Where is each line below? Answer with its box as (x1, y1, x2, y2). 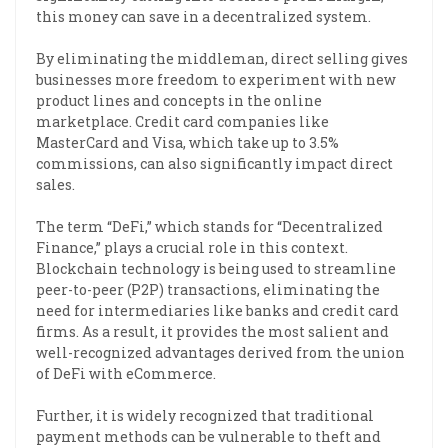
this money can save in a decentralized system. (36, 6, 371, 26)
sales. (36, 174, 75, 194)
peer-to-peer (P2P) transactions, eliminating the (36, 279, 380, 299)
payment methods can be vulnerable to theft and (36, 426, 381, 446)
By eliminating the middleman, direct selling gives (36, 48, 408, 68)
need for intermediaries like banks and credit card (36, 300, 399, 320)
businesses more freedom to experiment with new (36, 69, 396, 89)
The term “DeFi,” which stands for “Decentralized (36, 216, 383, 236)
